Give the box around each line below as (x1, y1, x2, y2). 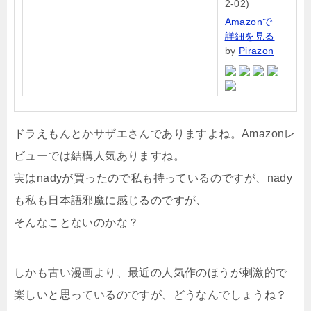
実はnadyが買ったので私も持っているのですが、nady (14, 171, 293, 184)
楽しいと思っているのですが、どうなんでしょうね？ (14, 288, 287, 301)
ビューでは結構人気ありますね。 (14, 149, 185, 162)
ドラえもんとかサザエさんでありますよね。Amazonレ (14, 127, 296, 140)
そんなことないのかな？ (14, 216, 140, 228)
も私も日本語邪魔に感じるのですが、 (14, 194, 208, 206)
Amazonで (224, 15, 273, 27)
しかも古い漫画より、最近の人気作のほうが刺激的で (14, 266, 287, 278)
